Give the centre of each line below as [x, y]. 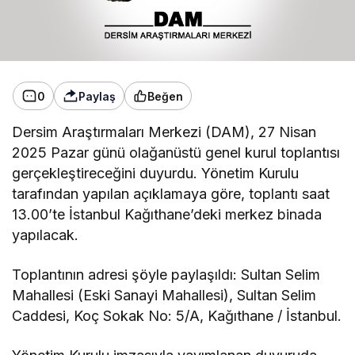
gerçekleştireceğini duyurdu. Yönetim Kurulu [156, 174]
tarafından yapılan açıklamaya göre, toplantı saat [171, 194]
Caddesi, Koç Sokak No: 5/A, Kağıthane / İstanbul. [177, 316]
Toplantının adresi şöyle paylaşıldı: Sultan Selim [166, 275]
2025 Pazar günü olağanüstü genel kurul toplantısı [176, 153]
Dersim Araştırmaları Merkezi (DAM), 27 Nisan [164, 132]
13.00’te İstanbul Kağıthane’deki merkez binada [167, 215]
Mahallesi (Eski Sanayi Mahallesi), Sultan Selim [164, 296]
